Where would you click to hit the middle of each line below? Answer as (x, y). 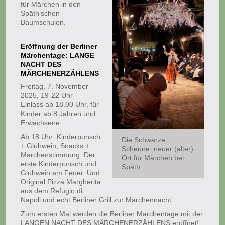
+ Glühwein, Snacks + (55, 146)
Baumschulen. (43, 22)
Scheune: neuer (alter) (157, 149)
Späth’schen (40, 13)
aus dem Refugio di (52, 191)
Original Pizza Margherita (61, 182)
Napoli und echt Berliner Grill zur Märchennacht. (97, 200)
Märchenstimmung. (52, 155)
